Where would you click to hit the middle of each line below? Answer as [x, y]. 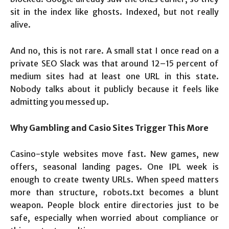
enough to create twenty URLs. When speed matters [114, 180]
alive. [20, 25]
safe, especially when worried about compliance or [114, 218]
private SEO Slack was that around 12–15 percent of [114, 64]
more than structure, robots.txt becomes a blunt [114, 192]
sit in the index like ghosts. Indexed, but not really [114, 12]
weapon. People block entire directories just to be [114, 205]
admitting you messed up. [60, 102]
